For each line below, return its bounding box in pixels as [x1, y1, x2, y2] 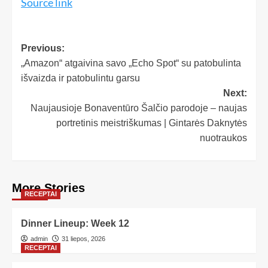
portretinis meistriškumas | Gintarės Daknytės [56, 117, 247, 128]
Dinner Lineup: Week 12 [21, 218, 129, 229]
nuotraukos [200, 132, 247, 143]
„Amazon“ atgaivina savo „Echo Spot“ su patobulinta [21, 57, 241, 68]
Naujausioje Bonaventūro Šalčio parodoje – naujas [31, 102, 247, 113]
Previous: [21, 42, 65, 53]
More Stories [12, 181, 85, 194]
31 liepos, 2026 [62, 234, 105, 242]
